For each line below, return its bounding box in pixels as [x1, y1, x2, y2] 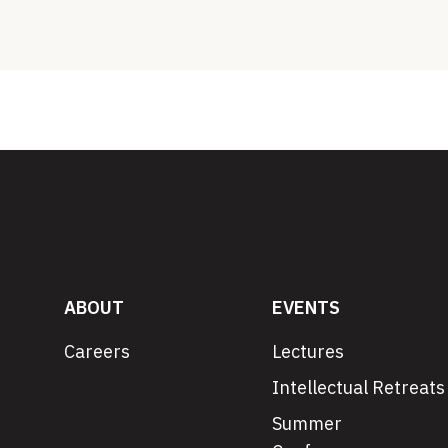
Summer [272, 412, 342, 435]
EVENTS [272, 296, 340, 319]
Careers [64, 340, 130, 363]
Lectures [272, 340, 344, 363]
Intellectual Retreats [272, 376, 445, 399]
